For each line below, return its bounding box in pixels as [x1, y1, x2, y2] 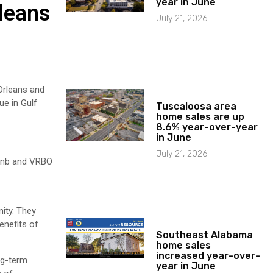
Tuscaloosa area [156, 100, 237, 112]
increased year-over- [156, 249, 261, 261]
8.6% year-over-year [156, 121, 258, 133]
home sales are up [156, 110, 245, 122]
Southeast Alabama [156, 229, 253, 241]
